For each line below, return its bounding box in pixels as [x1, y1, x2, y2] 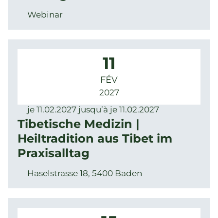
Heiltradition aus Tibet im [18, 131, 172, 145]
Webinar [27, 10, 63, 19]
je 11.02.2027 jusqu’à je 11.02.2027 [27, 105, 159, 114]
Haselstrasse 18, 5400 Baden [27, 168, 142, 178]
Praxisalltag [18, 146, 90, 160]
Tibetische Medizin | [18, 117, 139, 131]
